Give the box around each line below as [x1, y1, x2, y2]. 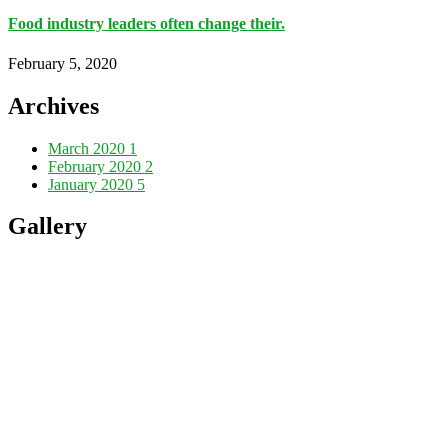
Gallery [8, 213, 87, 240]
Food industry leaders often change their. [8, 15, 285, 33]
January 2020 [48, 175, 137, 193]
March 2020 [48, 139, 129, 157]
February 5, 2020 [8, 54, 117, 72]
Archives [8, 92, 99, 119]
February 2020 [48, 157, 145, 175]
